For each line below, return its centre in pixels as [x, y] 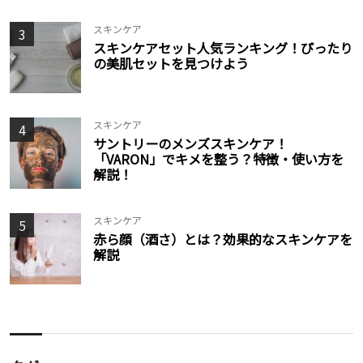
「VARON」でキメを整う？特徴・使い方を [218, 158]
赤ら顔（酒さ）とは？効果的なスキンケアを [223, 239]
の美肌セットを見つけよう [171, 63]
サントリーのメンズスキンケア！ [190, 143]
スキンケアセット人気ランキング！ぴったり [223, 47]
